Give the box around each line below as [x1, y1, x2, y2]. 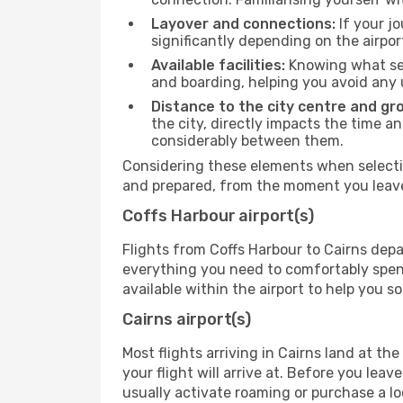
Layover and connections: [151, 15, 336, 32]
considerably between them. [151, 132, 344, 149]
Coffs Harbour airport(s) [122, 206, 314, 226]
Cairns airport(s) [122, 309, 251, 329]
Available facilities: [151, 57, 285, 74]
